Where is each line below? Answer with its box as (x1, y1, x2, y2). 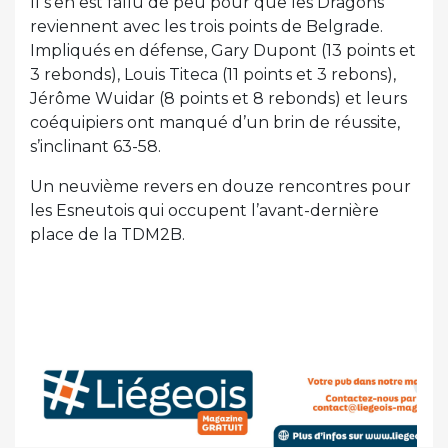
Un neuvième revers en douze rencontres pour (30, 176, 411, 196)
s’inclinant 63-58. (30, 136, 161, 156)
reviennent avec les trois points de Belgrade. (30, 16, 383, 36)
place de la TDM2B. (30, 224, 185, 244)
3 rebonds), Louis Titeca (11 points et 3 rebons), (30, 64, 396, 84)
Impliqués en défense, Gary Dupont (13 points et (30, 40, 416, 60)
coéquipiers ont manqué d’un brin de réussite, (30, 112, 400, 132)
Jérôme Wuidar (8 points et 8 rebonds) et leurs (30, 88, 407, 108)
